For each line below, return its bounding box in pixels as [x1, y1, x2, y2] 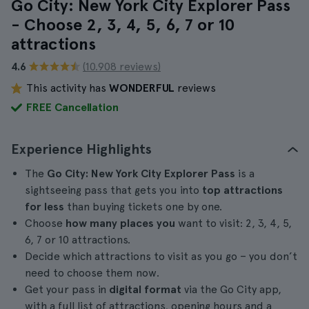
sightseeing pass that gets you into [25, 183, 202, 197]
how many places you [66, 217, 175, 230]
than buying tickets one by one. [64, 200, 222, 213]
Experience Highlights [11, 141, 152, 157]
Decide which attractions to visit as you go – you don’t [25, 250, 297, 263]
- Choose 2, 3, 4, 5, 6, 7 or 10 [11, 14, 235, 34]
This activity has [26, 81, 109, 94]
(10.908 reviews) [83, 60, 161, 73]
